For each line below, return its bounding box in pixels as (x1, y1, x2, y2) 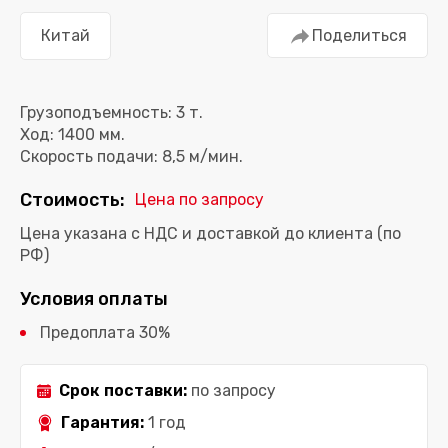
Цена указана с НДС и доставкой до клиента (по (20, 223, 401, 243)
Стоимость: (20, 188, 125, 211)
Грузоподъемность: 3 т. (20, 102, 203, 122)
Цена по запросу (135, 189, 264, 209)
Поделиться (312, 25, 407, 45)
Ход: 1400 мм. (20, 124, 125, 144)
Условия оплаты (20, 287, 168, 310)
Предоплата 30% (40, 322, 170, 342)
